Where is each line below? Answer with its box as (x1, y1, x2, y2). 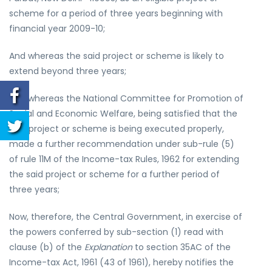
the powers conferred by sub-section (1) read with (9, 226, 223, 238)
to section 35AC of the (132, 241, 231, 253)
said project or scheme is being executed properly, (9, 123, 224, 135)
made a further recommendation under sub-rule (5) (9, 138, 234, 150)
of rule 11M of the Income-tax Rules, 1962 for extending (9, 153, 239, 165)
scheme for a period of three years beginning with (9, 7, 223, 19)
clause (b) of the (9, 241, 84, 253)
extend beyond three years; (9, 65, 126, 77)
